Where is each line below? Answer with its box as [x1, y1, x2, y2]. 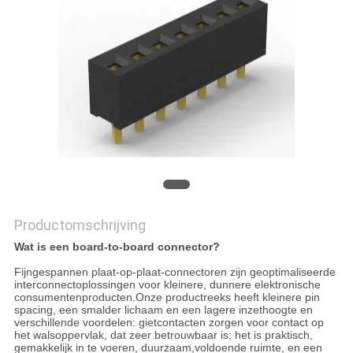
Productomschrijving [13, 217, 146, 234]
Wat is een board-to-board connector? [13, 240, 220, 254]
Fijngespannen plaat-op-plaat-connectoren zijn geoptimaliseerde [13, 266, 336, 279]
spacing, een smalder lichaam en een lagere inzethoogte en [13, 303, 313, 317]
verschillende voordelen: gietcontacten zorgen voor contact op [13, 316, 324, 329]
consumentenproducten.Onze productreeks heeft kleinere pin [13, 291, 320, 304]
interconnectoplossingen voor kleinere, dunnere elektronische [13, 278, 321, 292]
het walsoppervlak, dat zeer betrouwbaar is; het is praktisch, [13, 329, 313, 342]
